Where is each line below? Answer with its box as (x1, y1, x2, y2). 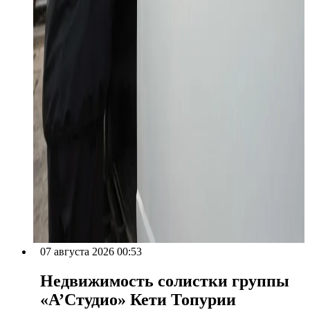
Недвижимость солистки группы (40, 271, 289, 290)
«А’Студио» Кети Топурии (40, 290, 236, 309)
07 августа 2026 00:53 (40, 245, 142, 257)
